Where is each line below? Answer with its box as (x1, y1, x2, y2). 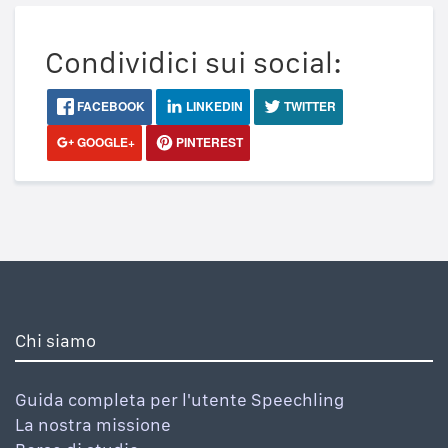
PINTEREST (173, 132, 243, 151)
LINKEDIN (183, 96, 243, 115)
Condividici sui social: (45, 43, 342, 80)
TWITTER (281, 96, 336, 115)
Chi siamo (15, 329, 96, 351)
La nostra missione (15, 413, 171, 435)
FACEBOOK (74, 96, 145, 115)
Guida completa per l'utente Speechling (15, 388, 344, 410)
